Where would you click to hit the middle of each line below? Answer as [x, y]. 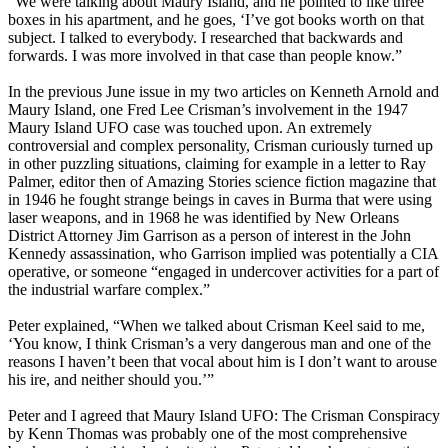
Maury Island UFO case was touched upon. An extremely [190, 128]
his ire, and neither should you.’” [111, 380]
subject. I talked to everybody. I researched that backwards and [205, 38]
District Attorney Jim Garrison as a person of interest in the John [209, 236]
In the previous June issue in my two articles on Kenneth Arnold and [223, 92]
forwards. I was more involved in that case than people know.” [205, 56]
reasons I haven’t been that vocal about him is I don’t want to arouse [222, 362]
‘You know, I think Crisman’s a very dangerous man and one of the [219, 344]
